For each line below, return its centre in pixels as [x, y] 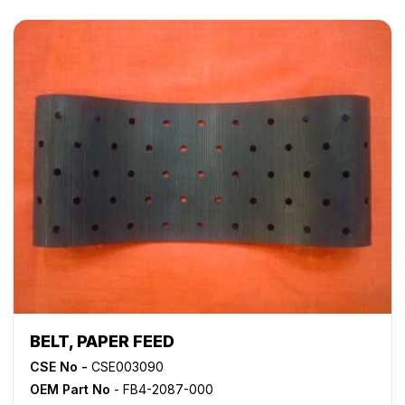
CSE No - [59, 367]
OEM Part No [70, 390]
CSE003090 [126, 367]
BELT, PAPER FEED [102, 342]
